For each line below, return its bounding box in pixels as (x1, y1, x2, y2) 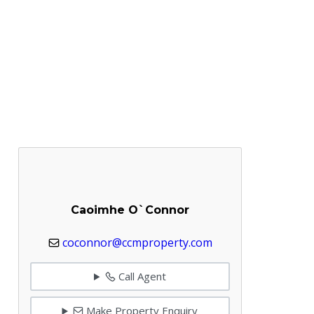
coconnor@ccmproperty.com (62, 234, 212, 250)
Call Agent (115, 269, 166, 284)
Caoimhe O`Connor (71, 203, 189, 217)
